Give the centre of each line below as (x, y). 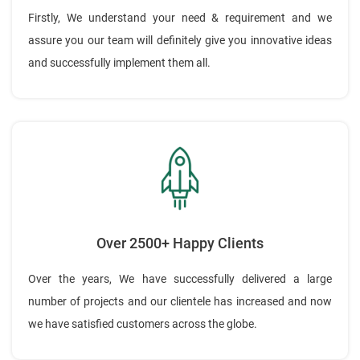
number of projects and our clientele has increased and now (180, 302)
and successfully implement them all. (119, 63)
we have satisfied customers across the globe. (143, 324)
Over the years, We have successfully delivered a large (180, 279)
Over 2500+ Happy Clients (180, 243)
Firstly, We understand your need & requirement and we (180, 18)
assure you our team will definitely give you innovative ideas (180, 41)
